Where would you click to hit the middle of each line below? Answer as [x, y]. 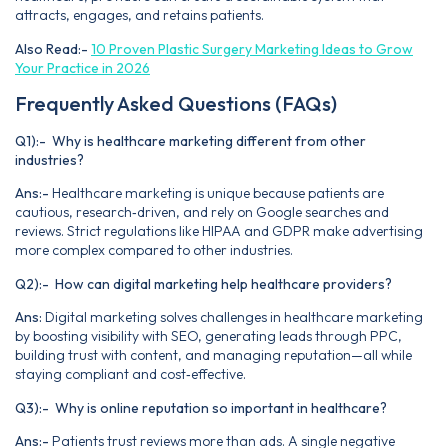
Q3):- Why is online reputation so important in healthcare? [201, 407]
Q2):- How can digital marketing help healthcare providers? [203, 283]
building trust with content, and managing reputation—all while [213, 355]
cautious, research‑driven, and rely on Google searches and [202, 212]
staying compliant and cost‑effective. [130, 374]
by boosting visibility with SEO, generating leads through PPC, [208, 336]
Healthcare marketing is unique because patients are [216, 193]
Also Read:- [53, 48]
